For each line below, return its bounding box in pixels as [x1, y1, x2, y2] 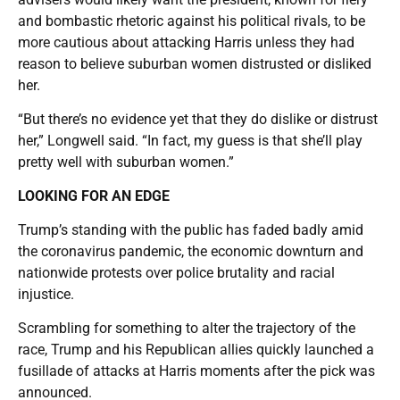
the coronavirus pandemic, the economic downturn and [18, 242, 363, 260]
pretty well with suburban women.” [18, 153, 234, 171]
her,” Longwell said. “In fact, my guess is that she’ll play [18, 131, 362, 149]
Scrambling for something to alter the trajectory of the [18, 319, 355, 337]
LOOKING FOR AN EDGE [18, 187, 170, 204]
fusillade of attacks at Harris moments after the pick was [18, 362, 375, 379]
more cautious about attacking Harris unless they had [18, 33, 354, 51]
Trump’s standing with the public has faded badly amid [18, 221, 363, 238]
